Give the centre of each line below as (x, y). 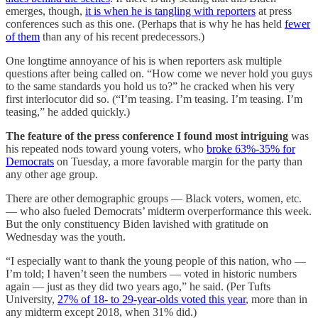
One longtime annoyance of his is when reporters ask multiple (144, 61)
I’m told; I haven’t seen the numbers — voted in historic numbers (151, 274)
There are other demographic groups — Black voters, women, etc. (154, 199)
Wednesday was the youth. (66, 237)
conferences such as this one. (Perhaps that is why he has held (145, 24)
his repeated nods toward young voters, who (106, 149)
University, (32, 300)
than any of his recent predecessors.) (122, 37)
